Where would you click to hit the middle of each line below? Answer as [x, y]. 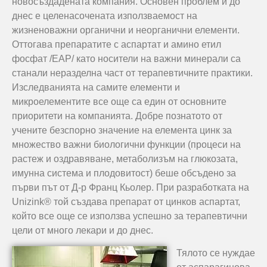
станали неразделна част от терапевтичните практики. [132, 73]
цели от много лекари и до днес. [83, 230]
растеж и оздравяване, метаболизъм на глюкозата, [125, 159]
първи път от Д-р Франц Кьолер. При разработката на [131, 187]
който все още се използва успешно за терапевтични [130, 216]
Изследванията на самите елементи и [96, 87]
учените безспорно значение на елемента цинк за [122, 130]
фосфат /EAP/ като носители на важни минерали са [126, 59]
